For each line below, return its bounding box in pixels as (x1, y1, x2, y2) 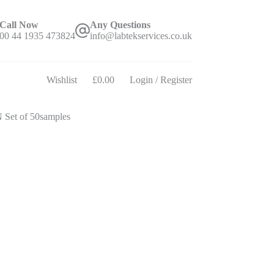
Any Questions (89, 20, 150, 30)
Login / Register (129, 75, 192, 85)
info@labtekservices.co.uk (89, 31, 192, 41)
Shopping (91, 79, 129, 90)
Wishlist (46, 75, 77, 85)
